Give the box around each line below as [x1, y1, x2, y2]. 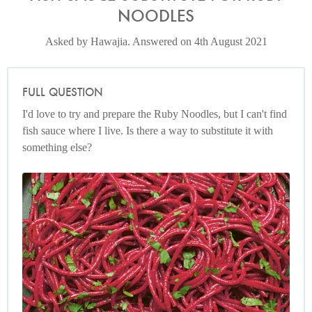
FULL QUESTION [22, 85, 103, 100]
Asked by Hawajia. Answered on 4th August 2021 [45, 36, 267, 47]
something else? [22, 141, 92, 153]
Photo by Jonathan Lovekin [111, 177, 201, 187]
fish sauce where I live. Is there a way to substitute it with [22, 124, 273, 136]
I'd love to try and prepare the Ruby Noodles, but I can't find [22, 107, 287, 120]
